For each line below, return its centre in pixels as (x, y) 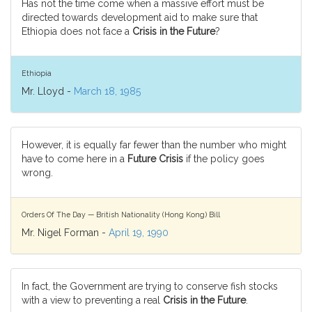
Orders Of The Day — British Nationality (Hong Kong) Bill (121, 214)
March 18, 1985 (107, 91)
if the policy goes (224, 159)
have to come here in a (75, 159)
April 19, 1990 (139, 233)
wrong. (37, 173)
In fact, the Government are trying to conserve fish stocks (150, 286)
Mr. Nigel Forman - (65, 233)
